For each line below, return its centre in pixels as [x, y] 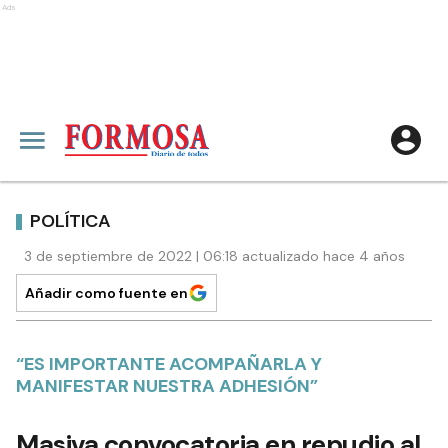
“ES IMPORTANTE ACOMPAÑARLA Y [169, 364]
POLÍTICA [70, 220]
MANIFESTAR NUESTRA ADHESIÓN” [167, 386]
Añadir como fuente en [106, 293]
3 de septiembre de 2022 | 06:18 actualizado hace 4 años [214, 256]
